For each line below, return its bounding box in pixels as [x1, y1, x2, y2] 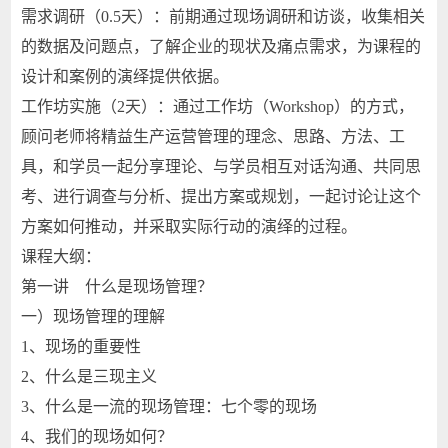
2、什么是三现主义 [21, 368, 158, 385]
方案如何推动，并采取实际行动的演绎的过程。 [21, 218, 358, 235]
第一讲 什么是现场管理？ [21, 278, 214, 295]
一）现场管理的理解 [21, 308, 166, 325]
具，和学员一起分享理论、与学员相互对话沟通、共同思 [21, 158, 422, 175]
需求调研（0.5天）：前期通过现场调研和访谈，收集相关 [21, 8, 426, 25]
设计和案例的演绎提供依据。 [21, 68, 230, 85]
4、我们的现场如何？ [21, 428, 174, 445]
